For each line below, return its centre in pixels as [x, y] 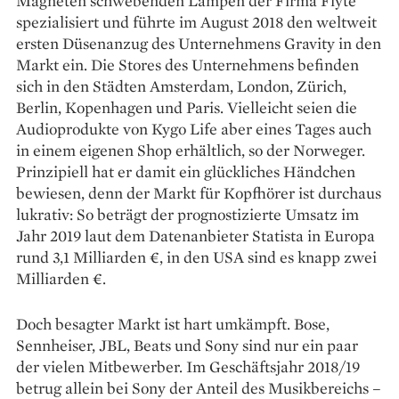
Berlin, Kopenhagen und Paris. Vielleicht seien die [187, 108]
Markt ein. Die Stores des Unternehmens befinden [187, 65]
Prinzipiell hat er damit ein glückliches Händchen [186, 172]
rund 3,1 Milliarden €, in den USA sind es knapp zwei [196, 257]
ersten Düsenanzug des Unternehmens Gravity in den [199, 44]
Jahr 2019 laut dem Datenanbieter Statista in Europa [195, 236]
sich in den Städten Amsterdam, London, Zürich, [181, 86]
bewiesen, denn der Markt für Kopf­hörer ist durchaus [199, 193]
